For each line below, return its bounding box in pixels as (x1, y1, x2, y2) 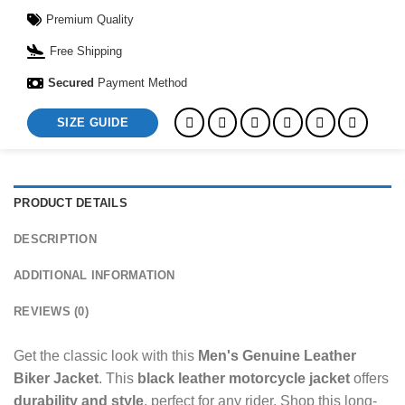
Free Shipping (50, 44, 122, 59)
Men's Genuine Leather (198, 348, 356, 364)
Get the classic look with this (14, 348, 198, 364)
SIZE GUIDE (57, 115, 128, 129)
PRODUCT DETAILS (14, 196, 127, 211)
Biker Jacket (14, 371, 99, 387)
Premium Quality (46, 13, 134, 27)
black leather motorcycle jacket (137, 371, 350, 387)
